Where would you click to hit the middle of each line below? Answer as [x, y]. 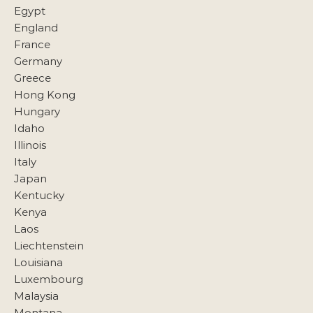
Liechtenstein [49, 246]
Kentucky [39, 195]
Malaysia [36, 296]
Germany [38, 61]
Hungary [37, 111]
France [32, 44]
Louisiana [38, 262]
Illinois [30, 145]
